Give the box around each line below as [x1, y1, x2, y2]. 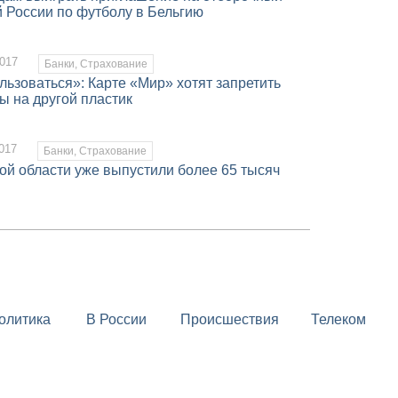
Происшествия [179, 312, 279, 327]
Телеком [310, 312, 366, 327]
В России [85, 312, 147, 327]
